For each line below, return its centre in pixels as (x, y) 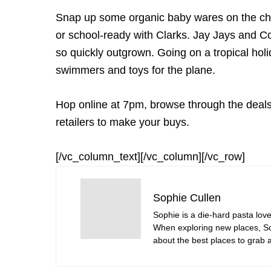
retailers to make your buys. (124, 122)
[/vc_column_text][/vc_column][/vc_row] (150, 157)
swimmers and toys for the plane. (135, 70)
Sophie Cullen (187, 198)
